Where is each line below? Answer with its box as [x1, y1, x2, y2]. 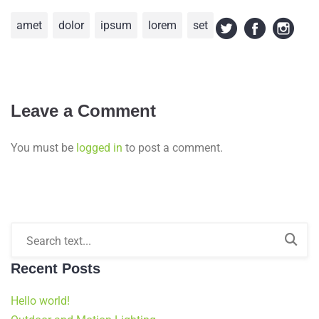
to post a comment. [122, 141, 223, 155]
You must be [11, 141, 76, 155]
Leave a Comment [11, 101, 156, 120]
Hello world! [11, 294, 70, 308]
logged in [76, 141, 122, 155]
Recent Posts [11, 261, 100, 276]
